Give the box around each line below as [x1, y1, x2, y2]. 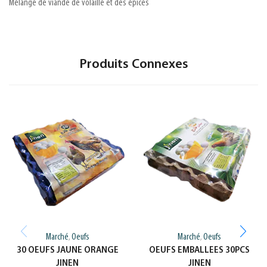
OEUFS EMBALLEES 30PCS [149, 246, 250, 255]
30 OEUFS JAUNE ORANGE [16, 246, 119, 255]
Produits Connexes [79, 58, 188, 72]
